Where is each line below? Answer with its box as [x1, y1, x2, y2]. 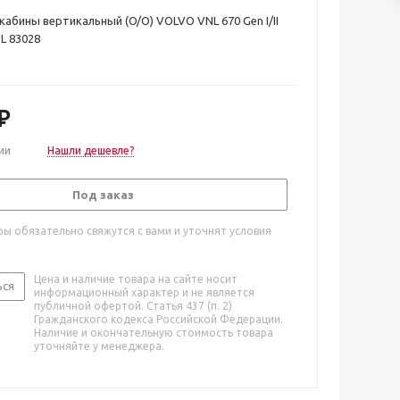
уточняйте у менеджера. [34, 340, 164, 352]
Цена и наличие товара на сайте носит [34, 273, 237, 285]
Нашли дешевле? [47, 145, 134, 156]
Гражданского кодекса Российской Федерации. [34, 313, 283, 325]
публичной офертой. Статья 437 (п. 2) [34, 300, 232, 312]
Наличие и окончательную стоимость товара [34, 327, 273, 338]
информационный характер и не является [34, 287, 254, 298]
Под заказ [71, 188, 134, 201]
